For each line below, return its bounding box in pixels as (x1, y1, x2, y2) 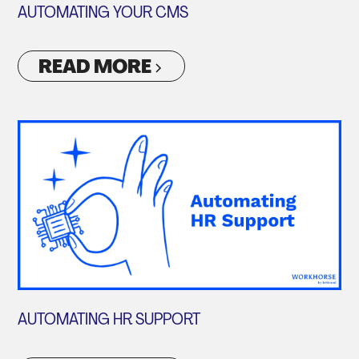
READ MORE (38, 58, 152, 78)
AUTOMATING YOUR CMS (18, 6, 189, 22)
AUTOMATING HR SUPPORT (18, 312, 201, 329)
